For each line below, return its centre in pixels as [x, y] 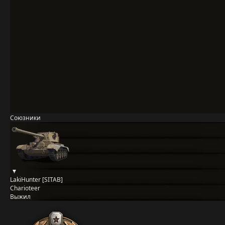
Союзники [25, 118]
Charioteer [25, 188]
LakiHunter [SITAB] [36, 180]
